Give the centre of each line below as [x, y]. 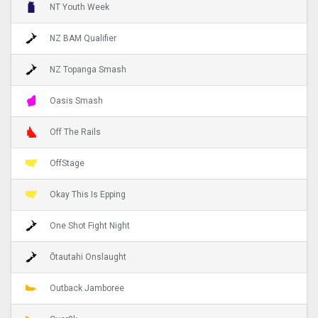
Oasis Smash [76, 100]
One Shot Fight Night [90, 225]
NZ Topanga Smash [88, 69]
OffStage [67, 163]
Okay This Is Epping [88, 194]
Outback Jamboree [87, 288]
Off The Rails [75, 132]
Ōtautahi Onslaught [88, 257]
